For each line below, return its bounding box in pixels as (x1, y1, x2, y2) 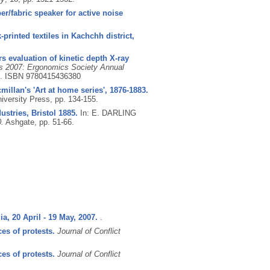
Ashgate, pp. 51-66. (5, 117, 74, 127)
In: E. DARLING (80, 108, 136, 118)
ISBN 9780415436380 (4, 72, 81, 81)
